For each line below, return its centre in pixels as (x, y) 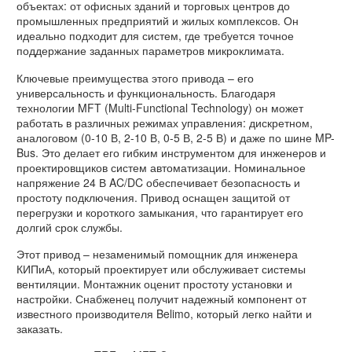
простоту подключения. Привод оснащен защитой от (153, 197)
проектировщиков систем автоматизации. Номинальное (161, 167)
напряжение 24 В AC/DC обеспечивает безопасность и (158, 182)
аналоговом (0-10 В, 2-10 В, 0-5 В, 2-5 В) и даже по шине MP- (176, 137)
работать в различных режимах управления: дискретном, (165, 122)
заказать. (40, 328)
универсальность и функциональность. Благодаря (146, 92)
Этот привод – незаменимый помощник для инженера (157, 253)
